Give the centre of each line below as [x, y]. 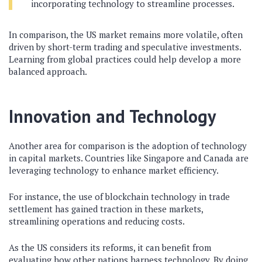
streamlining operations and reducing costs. [97, 221]
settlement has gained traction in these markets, [106, 209]
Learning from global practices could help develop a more [125, 59]
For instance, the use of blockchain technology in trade [119, 196]
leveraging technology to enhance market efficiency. [114, 170]
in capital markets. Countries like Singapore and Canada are [129, 158]
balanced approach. [48, 71]
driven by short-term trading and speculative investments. [125, 47]
